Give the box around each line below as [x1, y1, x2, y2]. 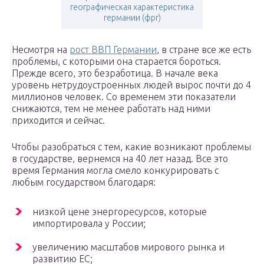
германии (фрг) [103, 13, 161, 23]
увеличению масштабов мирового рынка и [32, 242, 225, 253]
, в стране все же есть [157, 44, 251, 55]
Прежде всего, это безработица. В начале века [12, 68, 218, 79]
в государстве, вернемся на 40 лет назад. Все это [12, 153, 228, 164]
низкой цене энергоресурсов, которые [32, 206, 207, 217]
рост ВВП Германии [70, 44, 157, 55]
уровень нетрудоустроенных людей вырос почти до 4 [12, 80, 251, 91]
